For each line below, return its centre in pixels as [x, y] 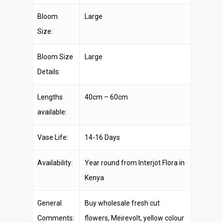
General [50, 203]
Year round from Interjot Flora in [135, 163]
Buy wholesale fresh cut [122, 203]
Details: [49, 72]
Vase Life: [53, 137]
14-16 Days [102, 137]
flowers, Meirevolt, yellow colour [134, 218]
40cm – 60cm [106, 97]
